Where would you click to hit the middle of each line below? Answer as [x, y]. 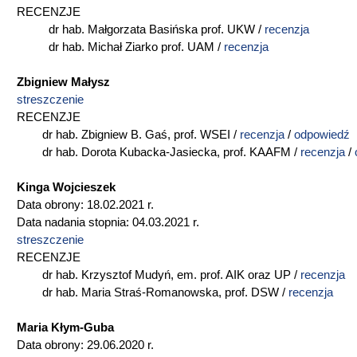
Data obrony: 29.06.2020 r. [85, 345]
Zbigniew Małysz [63, 82]
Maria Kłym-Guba [65, 328]
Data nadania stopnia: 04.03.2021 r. [108, 222]
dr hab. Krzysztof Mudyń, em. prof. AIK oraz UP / [159, 275]
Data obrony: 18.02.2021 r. [85, 205]
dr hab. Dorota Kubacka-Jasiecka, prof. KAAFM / [159, 152]
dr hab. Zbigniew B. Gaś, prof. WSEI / [128, 135]
